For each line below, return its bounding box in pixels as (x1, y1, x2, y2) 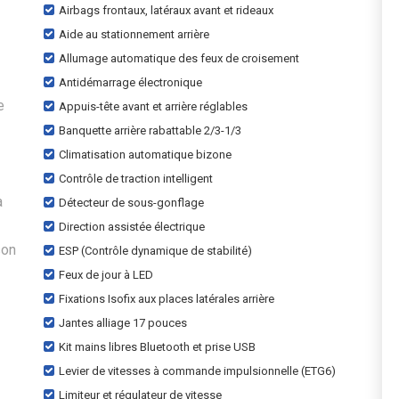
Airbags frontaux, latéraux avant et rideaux (59, 4, 273, 17)
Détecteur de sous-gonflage (59, 196, 204, 209)
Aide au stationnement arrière (59, 28, 209, 41)
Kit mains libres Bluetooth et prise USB (59, 340, 256, 354)
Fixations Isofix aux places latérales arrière (59, 292, 274, 305)
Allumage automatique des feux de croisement (59, 52, 299, 65)
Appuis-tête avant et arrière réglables (59, 100, 248, 113)
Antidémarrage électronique (59, 76, 202, 89)
